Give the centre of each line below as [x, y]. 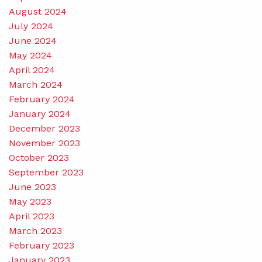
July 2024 [31, 26]
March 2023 [35, 230]
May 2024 [30, 55]
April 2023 [32, 216]
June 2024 [33, 40]
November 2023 [44, 143]
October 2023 [39, 157]
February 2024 [42, 99]
